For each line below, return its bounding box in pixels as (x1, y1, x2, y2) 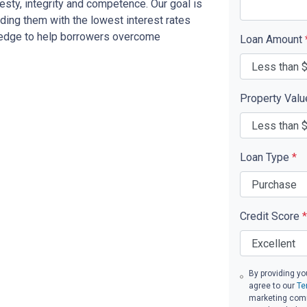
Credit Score (240, 210, 302, 223)
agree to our (248, 281, 297, 291)
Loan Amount (240, 33, 305, 46)
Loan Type (240, 151, 292, 164)
